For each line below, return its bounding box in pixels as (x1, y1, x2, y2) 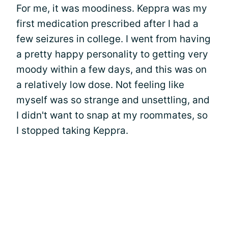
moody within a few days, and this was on (16, 63, 207, 75)
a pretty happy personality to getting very (16, 48, 208, 60)
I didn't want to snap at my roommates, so (16, 109, 208, 121)
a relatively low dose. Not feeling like (16, 78, 184, 91)
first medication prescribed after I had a (16, 17, 198, 30)
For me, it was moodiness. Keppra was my (16, 2, 207, 14)
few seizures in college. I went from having (16, 33, 211, 45)
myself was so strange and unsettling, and (16, 94, 210, 106)
